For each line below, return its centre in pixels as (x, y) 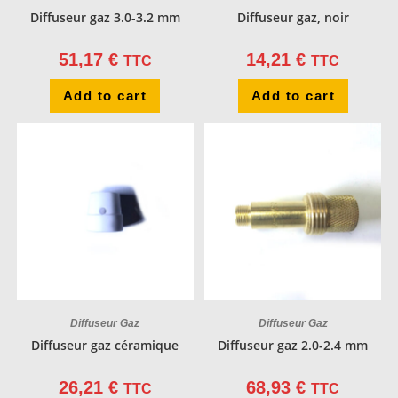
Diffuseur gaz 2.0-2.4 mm (293, 346)
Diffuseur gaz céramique (105, 346)
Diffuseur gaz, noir (293, 17)
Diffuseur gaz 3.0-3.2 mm (105, 17)
